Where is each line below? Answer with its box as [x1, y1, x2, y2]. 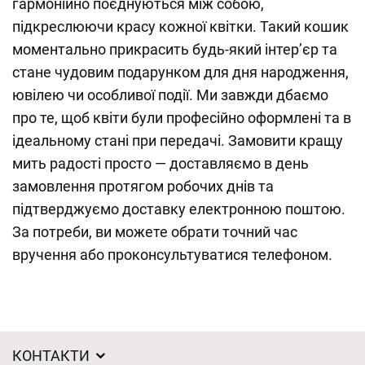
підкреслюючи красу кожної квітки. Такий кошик [12, 18, 349, 35]
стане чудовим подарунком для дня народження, [12, 64, 349, 81]
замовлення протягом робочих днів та [12, 178, 274, 195]
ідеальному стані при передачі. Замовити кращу [12, 132, 343, 149]
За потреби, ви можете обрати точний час [12, 223, 297, 240]
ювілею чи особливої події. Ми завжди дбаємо [12, 86, 328, 103]
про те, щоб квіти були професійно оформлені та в [12, 109, 351, 126]
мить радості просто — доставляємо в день [12, 155, 309, 172]
